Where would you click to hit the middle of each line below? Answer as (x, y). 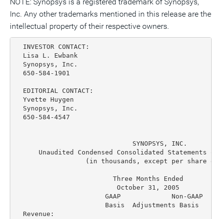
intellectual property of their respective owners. (89, 26)
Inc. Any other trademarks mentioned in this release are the (110, 14)
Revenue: (34, 214)
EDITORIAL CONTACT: (54, 90)
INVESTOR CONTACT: (52, 46)
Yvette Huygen (44, 99)
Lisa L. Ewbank (46, 55)
